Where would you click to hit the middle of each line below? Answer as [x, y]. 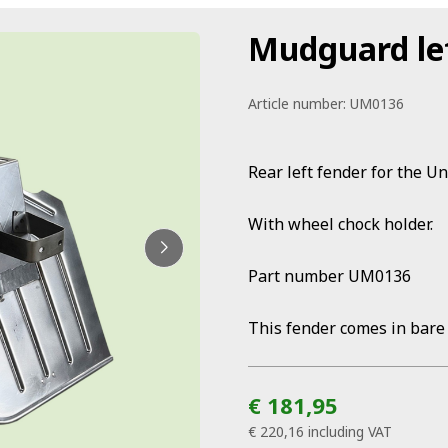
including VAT [350, 431]
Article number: [297, 103]
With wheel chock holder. [340, 224]
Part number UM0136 [329, 276]
